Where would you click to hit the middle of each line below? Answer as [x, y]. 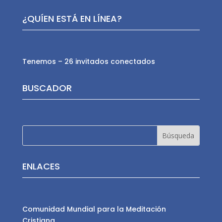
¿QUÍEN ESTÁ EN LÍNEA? [72, 19]
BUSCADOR [47, 88]
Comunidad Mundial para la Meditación [94, 209]
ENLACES [41, 166]
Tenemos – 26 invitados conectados [88, 62]
